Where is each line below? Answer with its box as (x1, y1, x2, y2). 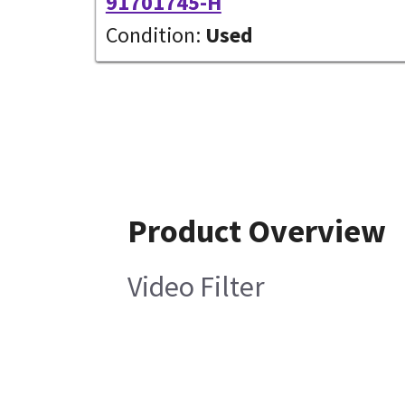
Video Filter (127, 268, 265, 305)
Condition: (105, 21, 201, 50)
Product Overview (127, 210, 386, 251)
